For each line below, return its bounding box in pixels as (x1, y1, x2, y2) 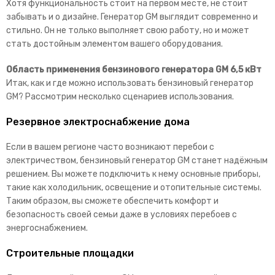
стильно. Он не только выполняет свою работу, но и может (6, 25, 249, 36)
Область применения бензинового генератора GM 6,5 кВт (6, 64, 261, 75)
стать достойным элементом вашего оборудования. (6, 38, 223, 49)
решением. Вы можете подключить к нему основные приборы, (6, 168, 260, 179)
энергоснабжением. (6, 222, 88, 233)
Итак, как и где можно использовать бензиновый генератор (6, 77, 254, 88)
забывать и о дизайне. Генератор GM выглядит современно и (6, 11, 258, 22)
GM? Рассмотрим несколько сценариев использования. (6, 91, 234, 102)
